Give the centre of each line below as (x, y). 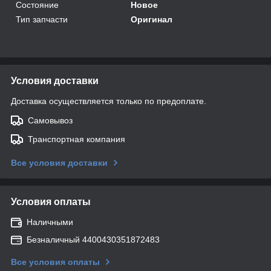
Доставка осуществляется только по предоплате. (109, 101)
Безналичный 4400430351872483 (93, 239)
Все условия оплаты (55, 262)
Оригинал (152, 19)
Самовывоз (50, 120)
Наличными (50, 222)
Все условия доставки (59, 162)
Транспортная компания (77, 139)
